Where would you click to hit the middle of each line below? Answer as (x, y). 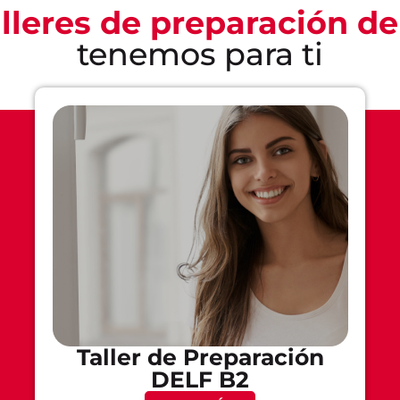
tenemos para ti (200, 54)
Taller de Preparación (200, 357)
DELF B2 (200, 379)
